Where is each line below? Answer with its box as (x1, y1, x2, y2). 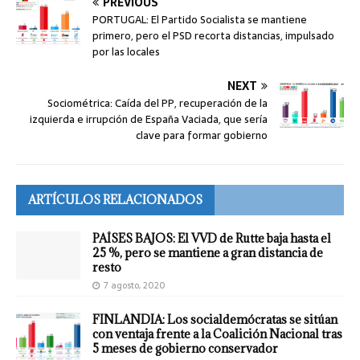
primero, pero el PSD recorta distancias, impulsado (92, 27, 334, 45)
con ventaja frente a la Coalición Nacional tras (92, 326, 342, 342)
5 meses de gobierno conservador (92, 341, 278, 357)
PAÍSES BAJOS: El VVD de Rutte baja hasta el (92, 231, 331, 247)
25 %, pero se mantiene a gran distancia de (92, 245, 323, 261)
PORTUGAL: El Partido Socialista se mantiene (92, 11, 307, 29)
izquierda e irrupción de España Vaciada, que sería (30, 111, 268, 129)
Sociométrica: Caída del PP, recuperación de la (47, 95, 268, 112)
